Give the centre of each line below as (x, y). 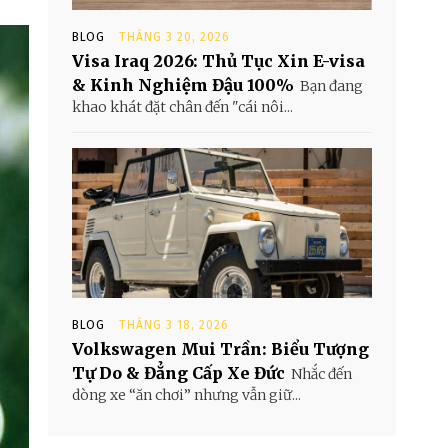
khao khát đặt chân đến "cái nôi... (182, 107)
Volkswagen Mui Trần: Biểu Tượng (220, 349)
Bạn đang (331, 86)
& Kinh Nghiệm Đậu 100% (183, 85)
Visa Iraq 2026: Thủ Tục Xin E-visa (218, 61)
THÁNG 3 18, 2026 (174, 325)
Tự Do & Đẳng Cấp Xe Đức (178, 373)
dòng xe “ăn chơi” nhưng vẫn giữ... (186, 395)
